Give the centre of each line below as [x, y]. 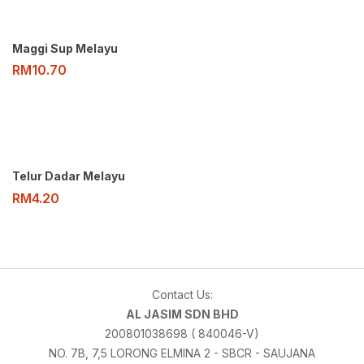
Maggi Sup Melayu [65, 49]
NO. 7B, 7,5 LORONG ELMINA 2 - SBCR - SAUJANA [182, 353]
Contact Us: [182, 294]
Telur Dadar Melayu [69, 176]
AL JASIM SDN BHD [182, 314]
